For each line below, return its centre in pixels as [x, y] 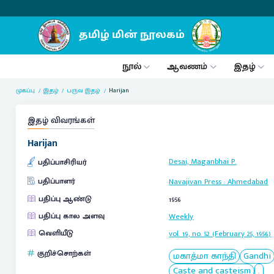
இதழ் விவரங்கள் [61, 121]
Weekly [181, 217]
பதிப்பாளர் [56, 181]
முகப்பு [26, 90]
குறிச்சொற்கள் [64, 254]
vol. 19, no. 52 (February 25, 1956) [220, 234]
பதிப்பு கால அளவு [71, 216]
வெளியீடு [56, 233]
